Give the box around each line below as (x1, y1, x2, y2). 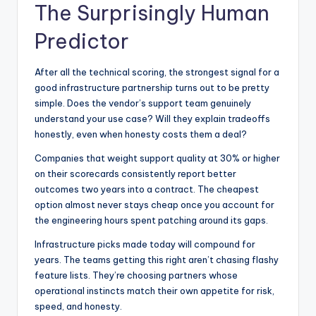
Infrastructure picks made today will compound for (35, 238, 255, 250)
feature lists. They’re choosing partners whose (35, 269, 238, 281)
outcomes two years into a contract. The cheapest (35, 183, 259, 195)
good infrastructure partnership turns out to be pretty (35, 82, 269, 93)
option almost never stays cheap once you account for (35, 199, 274, 210)
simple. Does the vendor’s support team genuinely (35, 97, 251, 109)
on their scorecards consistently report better (35, 168, 236, 179)
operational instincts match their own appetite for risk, (35, 285, 274, 296)
